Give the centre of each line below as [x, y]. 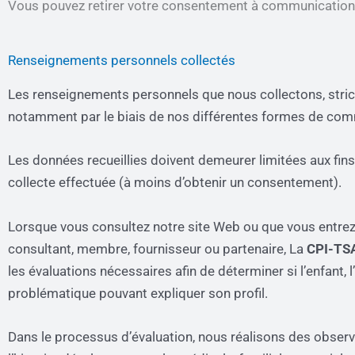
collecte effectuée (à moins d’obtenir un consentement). [175, 183]
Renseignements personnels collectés [122, 61]
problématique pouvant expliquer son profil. [138, 293]
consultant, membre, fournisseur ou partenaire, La [157, 248]
